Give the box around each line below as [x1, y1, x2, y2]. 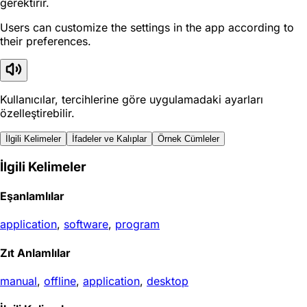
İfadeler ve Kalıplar [72, 134, 147, 145]
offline [44, 273, 76, 288]
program [115, 217, 160, 232]
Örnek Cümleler [158, 134, 219, 145]
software [64, 217, 108, 232]
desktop [147, 273, 188, 288]
